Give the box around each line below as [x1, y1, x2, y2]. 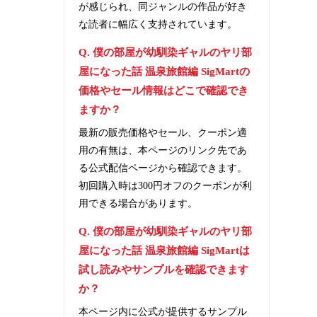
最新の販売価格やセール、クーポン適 [79, 127, 248, 138]
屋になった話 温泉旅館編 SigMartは [79, 244, 250, 256]
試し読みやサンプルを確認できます [79, 263, 249, 275]
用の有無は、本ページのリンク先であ [79, 144, 248, 156]
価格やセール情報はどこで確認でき [79, 84, 249, 96]
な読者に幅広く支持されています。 [79, 18, 238, 30]
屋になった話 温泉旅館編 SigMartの [79, 65, 250, 77]
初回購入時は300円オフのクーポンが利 [79, 180, 253, 191]
